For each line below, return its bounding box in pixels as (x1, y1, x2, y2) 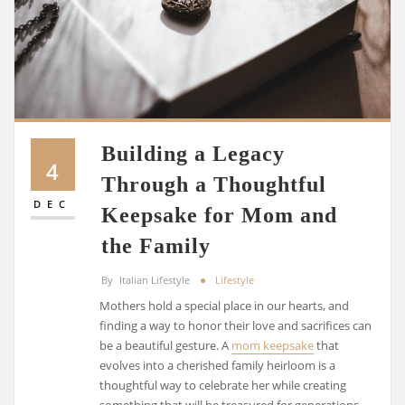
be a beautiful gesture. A (99, 336, 232, 353)
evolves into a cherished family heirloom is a (99, 356, 336, 373)
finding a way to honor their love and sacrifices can (99, 316, 372, 334)
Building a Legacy (101, 141, 286, 166)
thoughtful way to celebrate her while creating (99, 376, 347, 393)
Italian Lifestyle (119, 272, 191, 287)
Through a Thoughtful (101, 172, 327, 197)
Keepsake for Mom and (101, 202, 338, 228)
